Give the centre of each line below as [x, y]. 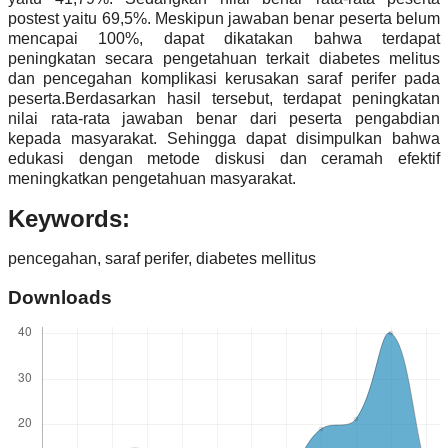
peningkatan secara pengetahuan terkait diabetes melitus [224, 59]
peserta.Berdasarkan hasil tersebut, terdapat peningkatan [224, 99]
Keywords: [69, 219]
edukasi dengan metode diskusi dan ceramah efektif [224, 159]
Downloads [60, 297]
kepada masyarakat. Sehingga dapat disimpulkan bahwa [224, 139]
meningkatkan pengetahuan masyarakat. [152, 179]
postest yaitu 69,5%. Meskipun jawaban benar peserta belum [224, 19]
